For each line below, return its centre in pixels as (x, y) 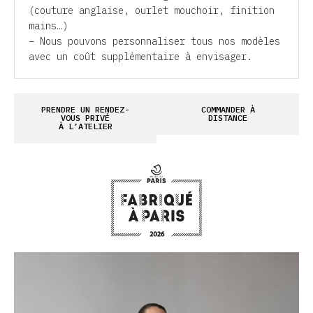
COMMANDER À (228, 109)
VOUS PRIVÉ (85, 118)
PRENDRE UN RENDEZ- (85, 109)
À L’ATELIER (85, 126)
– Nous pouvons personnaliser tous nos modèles (154, 41)
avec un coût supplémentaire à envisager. (140, 57)
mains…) (48, 26)
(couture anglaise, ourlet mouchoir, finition (152, 10)
